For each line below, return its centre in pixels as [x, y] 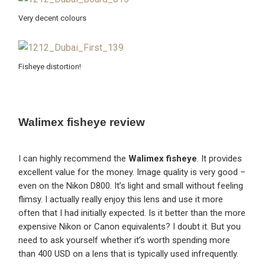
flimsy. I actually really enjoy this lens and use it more [121, 200]
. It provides [220, 159]
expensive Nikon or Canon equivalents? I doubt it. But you [130, 227]
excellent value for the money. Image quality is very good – [132, 172]
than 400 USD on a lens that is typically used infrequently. [129, 254]
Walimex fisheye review [82, 122]
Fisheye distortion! [50, 67]
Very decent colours [53, 18]
